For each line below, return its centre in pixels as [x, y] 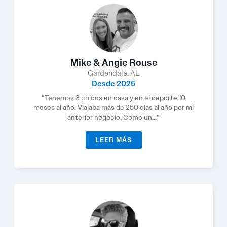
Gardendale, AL [113, 73]
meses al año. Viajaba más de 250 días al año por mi [113, 107]
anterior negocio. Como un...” [113, 117]
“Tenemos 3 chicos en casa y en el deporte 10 [113, 98]
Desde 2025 [113, 84]
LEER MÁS [113, 140]
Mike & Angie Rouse [113, 63]
